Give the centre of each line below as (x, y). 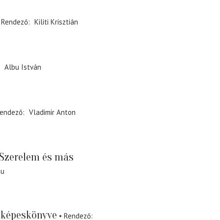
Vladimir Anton (52, 112)
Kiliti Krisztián (56, 22)
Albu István (23, 67)
